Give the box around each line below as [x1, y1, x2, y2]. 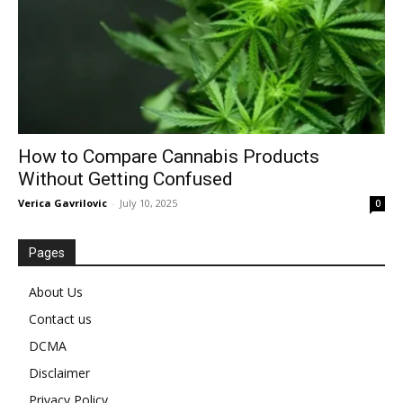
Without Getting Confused [18, 168, 233, 191]
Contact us [29, 310, 92, 328]
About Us [29, 283, 83, 301]
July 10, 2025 [120, 196, 177, 210]
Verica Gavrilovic [18, 196, 107, 210]
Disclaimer [29, 364, 90, 382]
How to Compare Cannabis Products [18, 146, 319, 168]
